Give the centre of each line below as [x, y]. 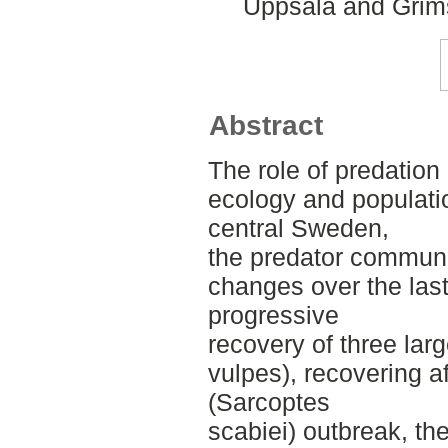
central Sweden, [298, 228]
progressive [273, 315]
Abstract [266, 126]
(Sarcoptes [268, 402]
